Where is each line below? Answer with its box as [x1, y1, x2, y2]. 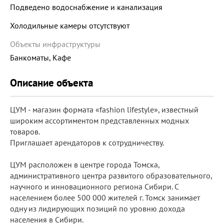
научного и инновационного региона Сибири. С [10, 181, 178, 192]
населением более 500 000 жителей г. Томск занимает [10, 192, 200, 203]
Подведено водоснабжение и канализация [10, 2, 162, 12]
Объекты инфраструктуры [10, 39, 100, 49]
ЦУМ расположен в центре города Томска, [10, 159, 159, 170]
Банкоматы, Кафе [10, 52, 71, 63]
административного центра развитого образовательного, [10, 170, 212, 181]
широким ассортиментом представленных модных [10, 115, 189, 126]
